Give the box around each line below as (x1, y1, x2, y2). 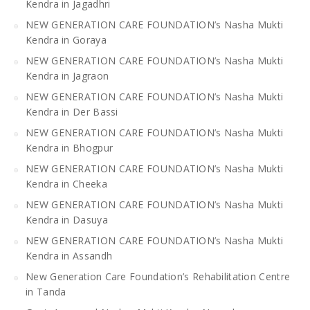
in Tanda (26, 284, 66, 298)
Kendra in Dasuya (26, 212, 108, 226)
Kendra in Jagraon (26, 69, 109, 82)
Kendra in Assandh (26, 248, 113, 262)
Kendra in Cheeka (26, 176, 107, 190)
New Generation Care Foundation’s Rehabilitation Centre (26, 269, 291, 283)
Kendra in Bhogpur (26, 140, 113, 154)
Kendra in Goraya (26, 33, 107, 46)
